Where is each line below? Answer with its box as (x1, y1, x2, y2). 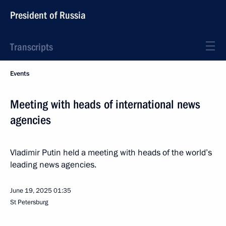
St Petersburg (10, 198, 48, 207)
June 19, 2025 (10, 186, 52, 195)
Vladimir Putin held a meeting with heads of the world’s (10, 147, 212, 158)
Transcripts (10, 41, 53, 53)
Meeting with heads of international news (10, 97, 200, 111)
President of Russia (10, 9, 86, 21)
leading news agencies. (10, 159, 96, 171)
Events (10, 69, 29, 78)
